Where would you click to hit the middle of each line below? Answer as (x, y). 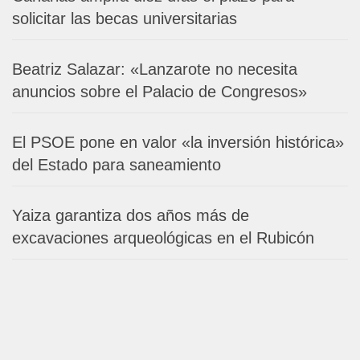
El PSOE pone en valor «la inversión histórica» (178, 142)
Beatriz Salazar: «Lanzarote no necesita (155, 69)
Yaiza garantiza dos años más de (131, 215)
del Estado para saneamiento (117, 165)
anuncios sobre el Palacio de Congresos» (160, 92)
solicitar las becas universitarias (125, 18)
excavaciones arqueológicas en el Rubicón (163, 238)
